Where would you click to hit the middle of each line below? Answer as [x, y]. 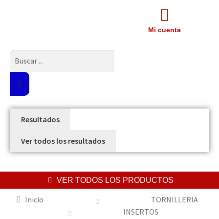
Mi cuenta [164, 30]
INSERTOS [141, 212]
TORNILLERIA [174, 200]
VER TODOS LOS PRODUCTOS [115, 180]
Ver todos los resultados [63, 141]
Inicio [34, 200]
